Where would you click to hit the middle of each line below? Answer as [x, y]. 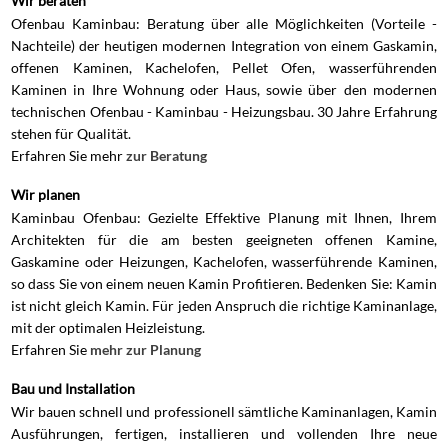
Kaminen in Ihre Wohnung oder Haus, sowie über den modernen [224, 89]
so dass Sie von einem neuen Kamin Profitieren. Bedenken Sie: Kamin [224, 283]
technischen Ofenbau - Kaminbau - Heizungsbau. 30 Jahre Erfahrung [224, 111]
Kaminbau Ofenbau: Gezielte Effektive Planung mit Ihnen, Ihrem [224, 217]
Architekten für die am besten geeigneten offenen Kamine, [224, 239]
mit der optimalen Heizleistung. [110, 327]
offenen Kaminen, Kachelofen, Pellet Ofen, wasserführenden [224, 67]
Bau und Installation [73, 388]
